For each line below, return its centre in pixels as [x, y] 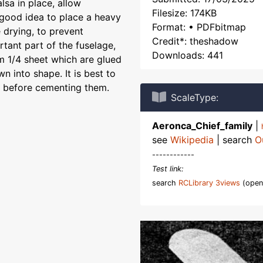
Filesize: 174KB [184, 13]
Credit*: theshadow [195, 41]
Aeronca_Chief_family [202, 126]
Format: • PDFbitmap [199, 27]
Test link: [168, 169]
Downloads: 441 [188, 55]
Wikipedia [192, 140]
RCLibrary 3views [209, 183]
